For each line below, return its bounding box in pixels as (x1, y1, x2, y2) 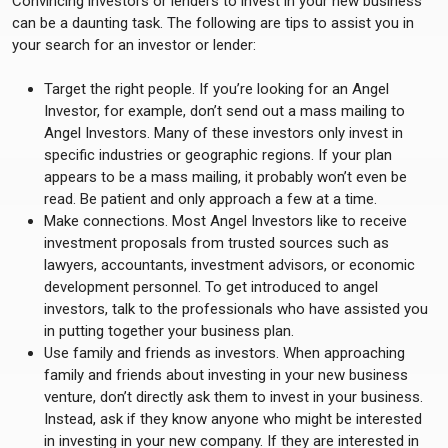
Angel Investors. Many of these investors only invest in (44, 124, 403, 142)
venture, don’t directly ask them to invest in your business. (44, 388, 423, 406)
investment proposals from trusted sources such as (44, 234, 389, 252)
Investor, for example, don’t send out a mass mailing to (44, 102, 405, 120)
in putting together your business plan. (44, 322, 294, 340)
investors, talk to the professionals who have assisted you (44, 300, 428, 318)
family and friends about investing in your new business (44, 366, 408, 384)
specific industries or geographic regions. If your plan (44, 146, 392, 164)
